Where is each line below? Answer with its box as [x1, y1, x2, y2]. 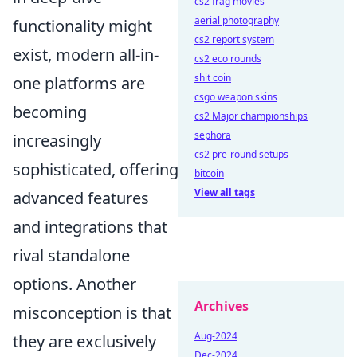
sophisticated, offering [13, 158, 178, 180]
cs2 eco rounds [194, 52, 261, 65]
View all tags [194, 186, 255, 199]
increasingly [13, 129, 101, 151]
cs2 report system [194, 33, 274, 46]
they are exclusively [13, 330, 156, 352]
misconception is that [13, 301, 171, 324]
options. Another [13, 273, 136, 295]
